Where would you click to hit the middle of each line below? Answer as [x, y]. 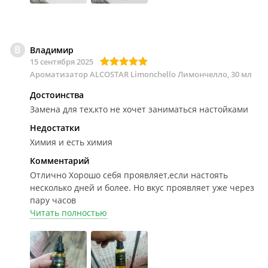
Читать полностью [68, 213]
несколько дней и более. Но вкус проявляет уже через [142, 188]
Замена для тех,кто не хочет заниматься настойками [139, 109]
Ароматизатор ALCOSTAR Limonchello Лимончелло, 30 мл [141, 74]
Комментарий [60, 161]
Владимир [52, 50]
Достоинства [57, 95]
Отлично [48, 175]
